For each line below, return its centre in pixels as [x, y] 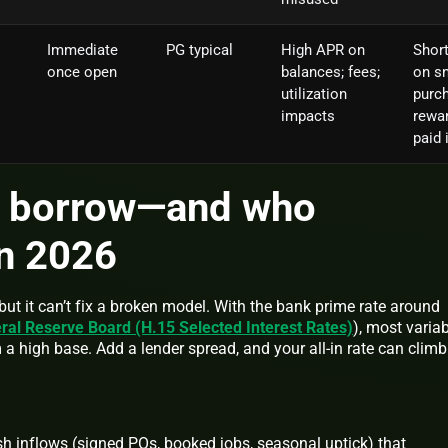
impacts [308, 115]
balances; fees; [330, 71]
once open [82, 71]
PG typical [199, 49]
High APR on [323, 49]
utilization [314, 93]
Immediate [82, 49]
